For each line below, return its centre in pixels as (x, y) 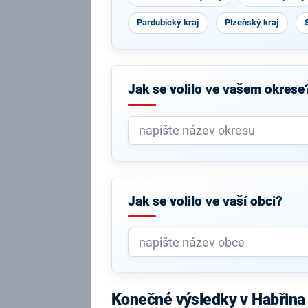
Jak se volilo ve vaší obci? (205, 201)
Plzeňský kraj (252, 22)
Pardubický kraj (168, 22)
